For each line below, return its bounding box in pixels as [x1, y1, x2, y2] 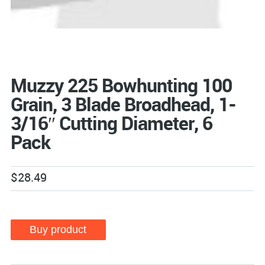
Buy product [30, 224, 87, 236]
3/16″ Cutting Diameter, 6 [10, 110, 212, 136]
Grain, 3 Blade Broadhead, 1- [10, 91, 236, 117]
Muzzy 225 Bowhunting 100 [10, 72, 232, 98]
